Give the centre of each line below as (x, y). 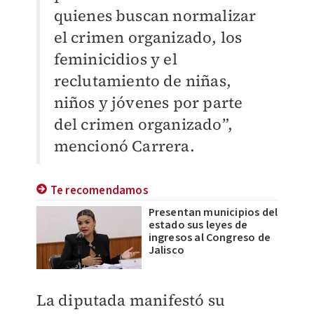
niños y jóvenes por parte (148, 102)
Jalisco (166, 250)
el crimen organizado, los (148, 37)
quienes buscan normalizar (155, 15)
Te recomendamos (99, 191)
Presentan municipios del (213, 212)
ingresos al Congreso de (210, 238)
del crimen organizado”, (143, 124)
